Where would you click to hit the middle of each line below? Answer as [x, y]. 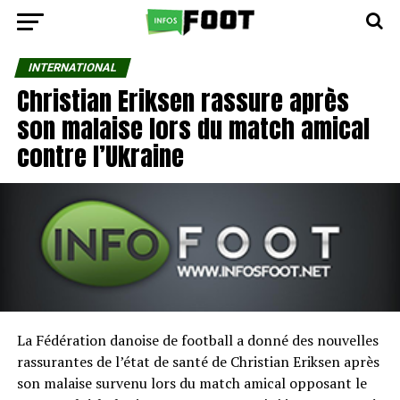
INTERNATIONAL [72, 67]
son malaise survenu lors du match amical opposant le [192, 383]
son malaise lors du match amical [193, 128]
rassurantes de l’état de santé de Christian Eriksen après [198, 361]
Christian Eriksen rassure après [183, 100]
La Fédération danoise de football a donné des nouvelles [197, 340]
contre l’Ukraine [100, 156]
